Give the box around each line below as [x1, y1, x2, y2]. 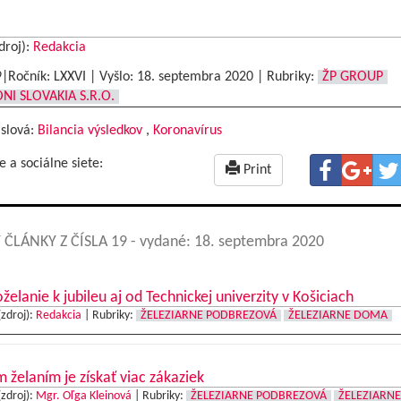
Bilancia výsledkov [37, 124, 142, 138]
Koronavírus [152, 124, 222, 138]
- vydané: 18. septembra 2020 [130, 234, 324, 251]
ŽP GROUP [321, 70, 383, 84]
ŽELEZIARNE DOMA [287, 310, 388, 321]
